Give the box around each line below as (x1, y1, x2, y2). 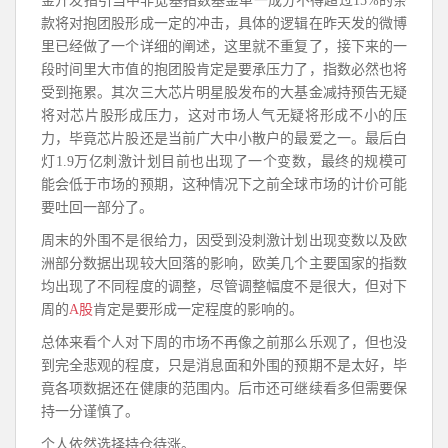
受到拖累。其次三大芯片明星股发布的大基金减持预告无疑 (41, 85, 407, 100)
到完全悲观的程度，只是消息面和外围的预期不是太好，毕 (41, 358, 407, 373)
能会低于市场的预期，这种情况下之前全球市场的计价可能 (41, 177, 407, 192)
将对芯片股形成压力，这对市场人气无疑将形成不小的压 (41, 108, 407, 123)
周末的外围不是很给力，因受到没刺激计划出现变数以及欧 (41, 233, 407, 248)
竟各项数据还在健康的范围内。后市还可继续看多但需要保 (41, 381, 407, 396)
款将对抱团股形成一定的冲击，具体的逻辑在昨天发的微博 (41, 16, 407, 31)
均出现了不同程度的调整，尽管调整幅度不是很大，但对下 (41, 279, 407, 294)
